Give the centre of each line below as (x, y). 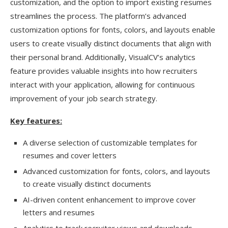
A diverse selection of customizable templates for (110, 142)
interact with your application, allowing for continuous (103, 84)
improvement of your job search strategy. (84, 98)
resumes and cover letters (70, 155)
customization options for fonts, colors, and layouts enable (113, 30)
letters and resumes (59, 212)
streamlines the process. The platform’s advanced (98, 16)
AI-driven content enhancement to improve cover (109, 199)
